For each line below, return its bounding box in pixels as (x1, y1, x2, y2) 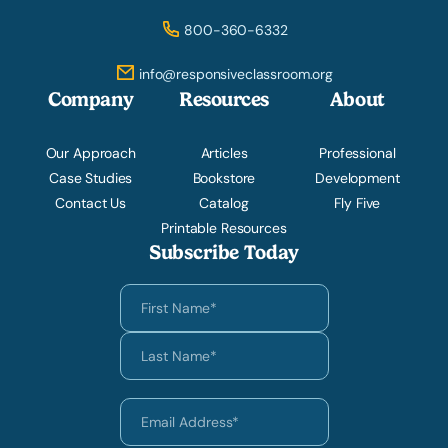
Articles (200, 144, 248, 163)
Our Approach (45, 144, 136, 163)
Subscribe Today (148, 240, 300, 265)
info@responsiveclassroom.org (138, 64, 334, 83)
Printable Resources (161, 219, 287, 238)
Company (48, 87, 134, 112)
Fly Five (334, 194, 381, 213)
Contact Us (55, 194, 126, 213)
